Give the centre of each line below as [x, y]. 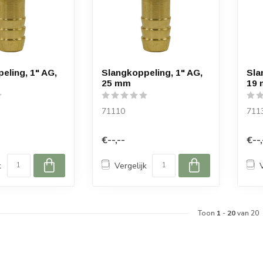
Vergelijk [130, 166]
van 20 [247, 213]
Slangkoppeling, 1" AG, [152, 73]
